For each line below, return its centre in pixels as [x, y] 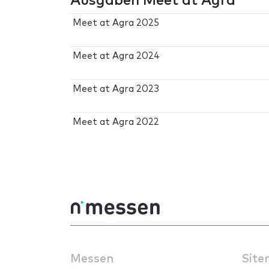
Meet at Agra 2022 [116, 122]
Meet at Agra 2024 [116, 56]
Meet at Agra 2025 [116, 23]
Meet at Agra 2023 [116, 89]
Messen [92, 259]
